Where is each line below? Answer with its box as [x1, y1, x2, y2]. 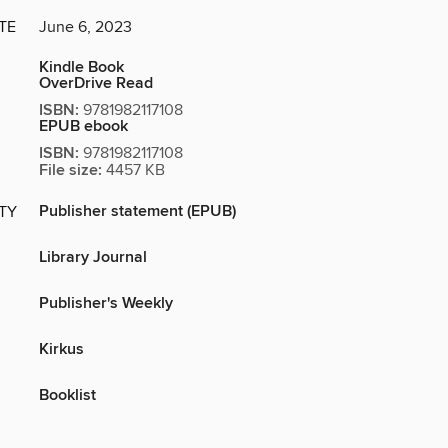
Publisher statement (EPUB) [39, 201, 236, 223]
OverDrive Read [39, 73, 153, 95]
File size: [39, 160, 102, 182]
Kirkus [39, 339, 84, 361]
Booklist [39, 385, 96, 407]
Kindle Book [39, 57, 124, 79]
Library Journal [39, 247, 147, 269]
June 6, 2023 [39, 17, 132, 38]
